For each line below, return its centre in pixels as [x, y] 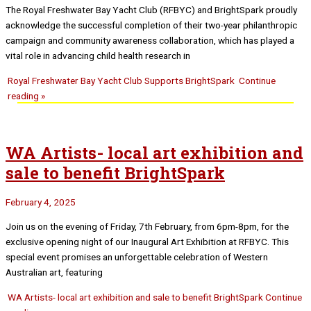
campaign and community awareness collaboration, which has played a [150, 41]
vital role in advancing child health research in [98, 56]
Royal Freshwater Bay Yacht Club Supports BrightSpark [123, 81]
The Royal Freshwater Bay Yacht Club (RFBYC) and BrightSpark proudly [151, 10]
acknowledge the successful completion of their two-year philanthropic [151, 25]
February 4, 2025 [41, 202]
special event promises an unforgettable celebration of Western [137, 257]
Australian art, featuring [54, 272]
